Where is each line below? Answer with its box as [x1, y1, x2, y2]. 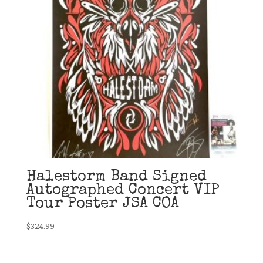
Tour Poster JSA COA [26, 196, 179, 212]
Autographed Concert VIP [26, 183, 220, 198]
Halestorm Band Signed [26, 169, 207, 185]
